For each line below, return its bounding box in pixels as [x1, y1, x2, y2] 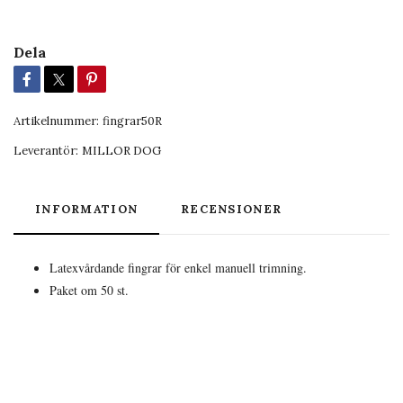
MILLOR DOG [82, 142, 161, 158]
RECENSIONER [181, 201, 282, 217]
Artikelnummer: [13, 112, 99, 129]
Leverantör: [13, 142, 78, 158]
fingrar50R [103, 112, 162, 129]
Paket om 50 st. [49, 281, 129, 299]
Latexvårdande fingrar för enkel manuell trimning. [49, 258, 307, 276]
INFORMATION [35, 201, 139, 217]
